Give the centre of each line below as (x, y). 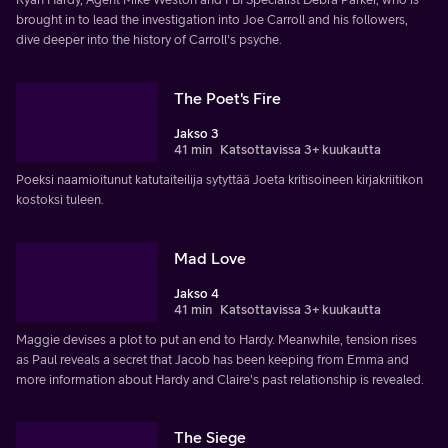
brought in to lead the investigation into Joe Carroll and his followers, (212, 19)
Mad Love (210, 257)
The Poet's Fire (227, 97)
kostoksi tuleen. (60, 199)
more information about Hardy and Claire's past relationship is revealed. (220, 379)
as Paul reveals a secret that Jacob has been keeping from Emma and (212, 359)
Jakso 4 (196, 293)
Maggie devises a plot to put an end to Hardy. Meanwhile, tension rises (216, 339)
